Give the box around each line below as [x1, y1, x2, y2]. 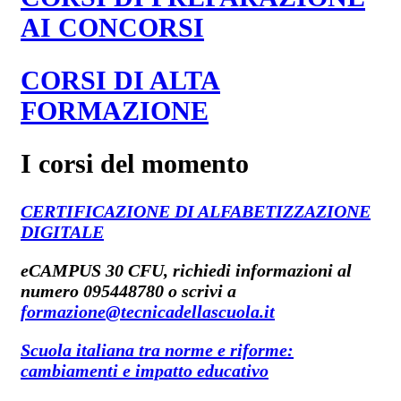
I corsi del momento [21, 148, 249, 178]
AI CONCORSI [21, 13, 204, 43]
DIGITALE [21, 221, 104, 242]
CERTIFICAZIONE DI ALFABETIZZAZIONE [21, 200, 371, 221]
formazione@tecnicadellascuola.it [21, 301, 275, 321]
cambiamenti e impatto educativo [21, 360, 269, 380]
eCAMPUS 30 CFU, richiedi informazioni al [21, 260, 352, 280]
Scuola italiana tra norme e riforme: [21, 339, 294, 360]
